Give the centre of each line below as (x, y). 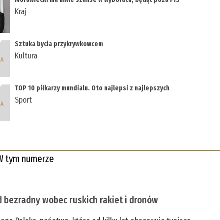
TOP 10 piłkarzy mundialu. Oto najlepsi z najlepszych (92, 88)
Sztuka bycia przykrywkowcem (59, 44)
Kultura (26, 55)
